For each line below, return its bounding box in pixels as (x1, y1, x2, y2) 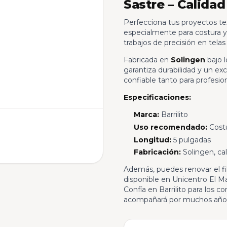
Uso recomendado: (133, 122, 207, 132)
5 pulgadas (171, 135, 211, 144)
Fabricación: (133, 147, 181, 157)
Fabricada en (123, 55, 171, 64)
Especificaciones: (123, 92, 191, 102)
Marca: (133, 109, 159, 119)
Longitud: (133, 135, 171, 144)
